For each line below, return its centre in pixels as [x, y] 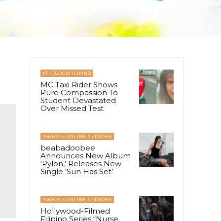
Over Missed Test [72, 108]
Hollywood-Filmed [75, 211]
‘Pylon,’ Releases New [81, 163]
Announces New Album [86, 155]
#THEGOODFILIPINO [67, 73]
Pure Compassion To [79, 92]
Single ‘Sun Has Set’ [77, 171]
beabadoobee [68, 147]
